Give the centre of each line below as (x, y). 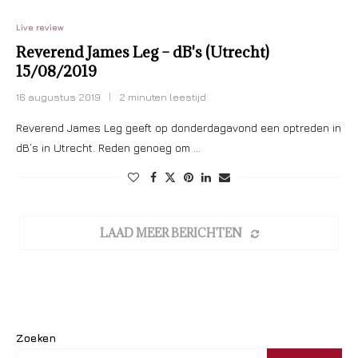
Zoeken (36, 338)
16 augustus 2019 (58, 97)
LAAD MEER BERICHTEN (171, 233)
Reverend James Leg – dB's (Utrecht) (143, 52)
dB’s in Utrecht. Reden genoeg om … (108, 147)
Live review (40, 27)
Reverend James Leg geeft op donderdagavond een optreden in (179, 127)
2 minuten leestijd (163, 97)
